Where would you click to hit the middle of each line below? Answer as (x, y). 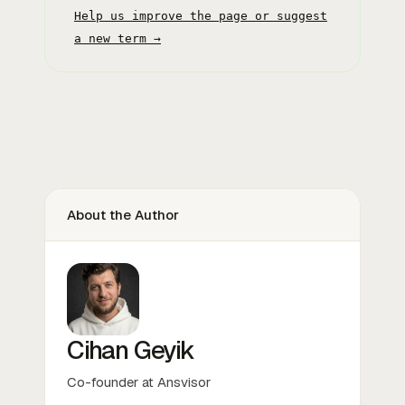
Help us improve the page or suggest (201, 15)
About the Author (123, 214)
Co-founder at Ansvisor (139, 381)
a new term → (118, 38)
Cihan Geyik (131, 349)
